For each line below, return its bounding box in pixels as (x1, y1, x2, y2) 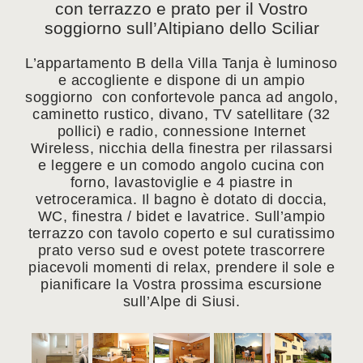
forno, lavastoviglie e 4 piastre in (70, 173, 293, 190)
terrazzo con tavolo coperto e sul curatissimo (28, 224, 335, 241)
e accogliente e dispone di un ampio (58, 71, 305, 88)
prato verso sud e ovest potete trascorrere (37, 241, 326, 258)
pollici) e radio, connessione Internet (57, 122, 306, 139)
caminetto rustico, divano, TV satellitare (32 (32, 105, 331, 122)
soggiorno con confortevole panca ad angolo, (25, 88, 338, 105)
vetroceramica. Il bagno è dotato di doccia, (36, 190, 327, 207)
